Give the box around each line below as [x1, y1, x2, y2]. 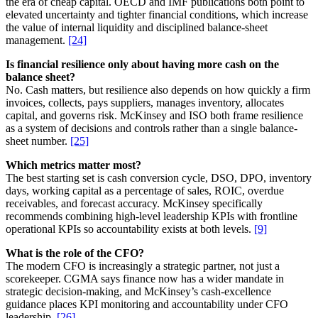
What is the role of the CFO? [6, 247, 144, 260]
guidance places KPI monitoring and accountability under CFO [6, 298, 288, 311]
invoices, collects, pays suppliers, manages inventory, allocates [6, 97, 284, 109]
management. [6, 34, 68, 47]
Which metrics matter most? [6, 159, 141, 172]
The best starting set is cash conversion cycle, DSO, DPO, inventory [6, 172, 312, 185]
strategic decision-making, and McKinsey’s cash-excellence [6, 285, 271, 298]
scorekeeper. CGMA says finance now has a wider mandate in [6, 273, 284, 285]
